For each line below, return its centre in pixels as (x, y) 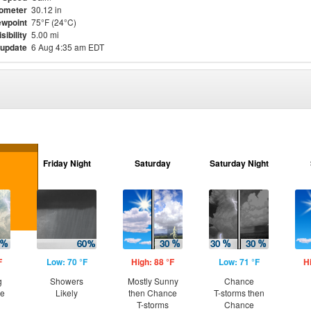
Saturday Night (239, 163)
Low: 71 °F (239, 262)
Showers (67, 281)
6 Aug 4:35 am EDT (68, 47)
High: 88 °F (153, 262)
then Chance (153, 293)
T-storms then (239, 293)
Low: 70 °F (67, 262)
